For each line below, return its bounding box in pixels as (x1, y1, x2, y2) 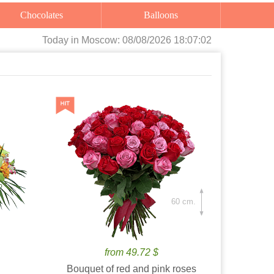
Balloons (150, 10, 179, 20)
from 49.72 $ (105, 247, 159, 257)
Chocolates (27, 10, 64, 20)
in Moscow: (71, 35, 122, 45)
